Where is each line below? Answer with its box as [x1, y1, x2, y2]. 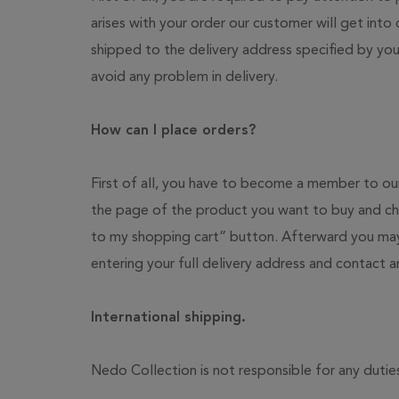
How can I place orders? [91, 124, 256, 138]
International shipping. [91, 311, 246, 325]
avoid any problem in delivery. [91, 70, 278, 85]
